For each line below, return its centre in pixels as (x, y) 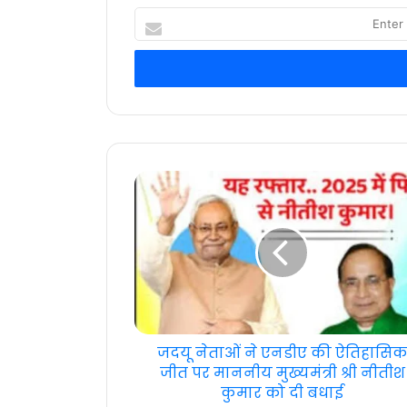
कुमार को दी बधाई (282, 393)
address (161, 83)
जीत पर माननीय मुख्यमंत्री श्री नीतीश (282, 373)
